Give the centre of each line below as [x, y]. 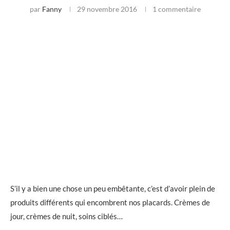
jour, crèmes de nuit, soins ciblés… [66, 216]
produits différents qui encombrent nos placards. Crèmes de [110, 203]
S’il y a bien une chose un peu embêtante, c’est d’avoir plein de [113, 189]
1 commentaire [176, 9]
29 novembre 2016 [107, 9]
